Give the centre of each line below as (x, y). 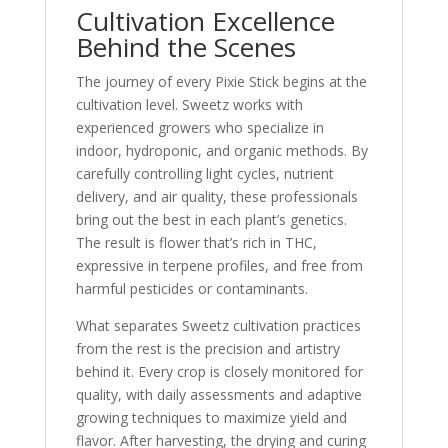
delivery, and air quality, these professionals (216, 196)
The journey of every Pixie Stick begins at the (221, 81)
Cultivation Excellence (205, 21)
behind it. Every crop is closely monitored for (219, 371)
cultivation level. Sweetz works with (189, 104)
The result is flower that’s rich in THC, (196, 242)
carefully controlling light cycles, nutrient (204, 173)
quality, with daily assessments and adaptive (218, 394)
